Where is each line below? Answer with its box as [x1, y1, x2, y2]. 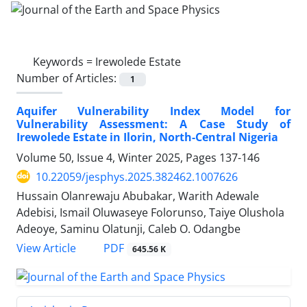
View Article [16, 241, 76, 256]
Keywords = [33, 53, 95, 69]
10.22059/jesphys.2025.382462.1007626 [36, 169, 238, 184]
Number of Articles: [16, 70, 119, 86]
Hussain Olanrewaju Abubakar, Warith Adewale [16, 188, 259, 204]
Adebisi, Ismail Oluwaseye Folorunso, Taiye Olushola [16, 204, 284, 220]
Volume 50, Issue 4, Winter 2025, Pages [16, 149, 219, 165]
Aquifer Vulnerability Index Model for [16, 103, 291, 119]
